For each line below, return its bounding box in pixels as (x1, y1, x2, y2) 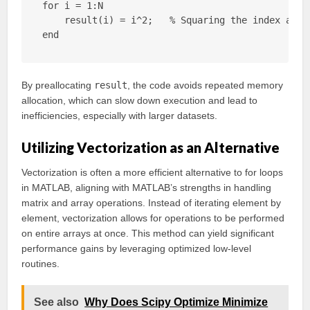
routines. (21, 258, 60, 269)
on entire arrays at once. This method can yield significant (21, 228, 275, 239)
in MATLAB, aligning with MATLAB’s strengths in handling (21, 182, 272, 193)
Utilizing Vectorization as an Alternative (21, 139, 280, 156)
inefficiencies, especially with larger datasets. (21, 110, 218, 121)
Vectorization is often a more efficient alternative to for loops (21, 167, 284, 178)
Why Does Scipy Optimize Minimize (84, 296, 268, 308)
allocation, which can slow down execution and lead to (21, 95, 258, 106)
